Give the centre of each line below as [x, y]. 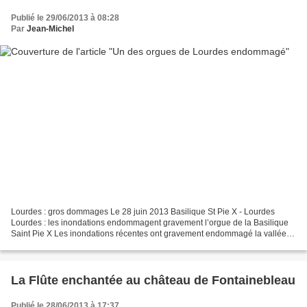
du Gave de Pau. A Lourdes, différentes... [87, 245]
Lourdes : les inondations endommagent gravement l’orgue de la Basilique [150, 223]
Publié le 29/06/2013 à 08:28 [65, 17]
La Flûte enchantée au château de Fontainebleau [153, 281]
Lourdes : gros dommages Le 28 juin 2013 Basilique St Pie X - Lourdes [143, 212]
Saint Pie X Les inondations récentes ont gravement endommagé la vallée [149, 234]
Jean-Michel [50, 28]
